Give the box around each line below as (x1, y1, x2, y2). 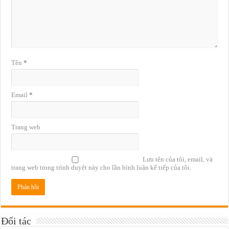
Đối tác (1, 215, 32, 227)
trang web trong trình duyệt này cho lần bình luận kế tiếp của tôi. (11, 164, 192, 172)
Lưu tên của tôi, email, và (143, 155, 213, 164)
